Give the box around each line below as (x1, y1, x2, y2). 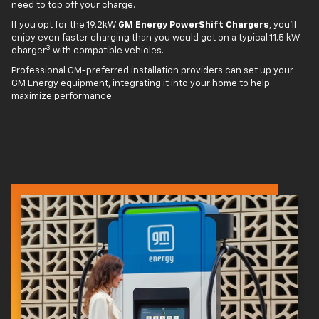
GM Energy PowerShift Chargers (118, 20, 269, 30)
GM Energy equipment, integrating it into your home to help (11, 78, 270, 88)
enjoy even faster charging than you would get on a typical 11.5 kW (11, 33, 300, 43)
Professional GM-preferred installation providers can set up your (11, 66, 293, 75)
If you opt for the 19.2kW (11, 20, 118, 30)
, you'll (269, 20, 296, 30)
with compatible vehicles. (51, 46, 164, 56)
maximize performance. (11, 91, 114, 101)
